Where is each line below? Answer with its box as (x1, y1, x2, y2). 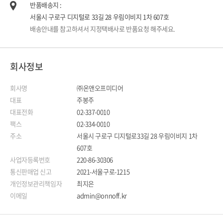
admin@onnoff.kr (77, 191, 127, 200)
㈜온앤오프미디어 (77, 83, 123, 93)
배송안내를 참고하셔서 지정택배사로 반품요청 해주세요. (30, 24, 175, 33)
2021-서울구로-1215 (77, 167, 130, 176)
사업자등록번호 (10, 155, 51, 164)
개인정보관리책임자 (10, 179, 62, 188)
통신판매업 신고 (10, 167, 52, 176)
